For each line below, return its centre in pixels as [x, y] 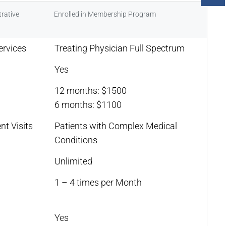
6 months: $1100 [88, 104]
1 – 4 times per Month [98, 182]
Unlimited [73, 161]
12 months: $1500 [91, 90]
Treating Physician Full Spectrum [120, 48]
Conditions [76, 140]
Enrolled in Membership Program [105, 14]
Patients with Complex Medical [116, 126]
